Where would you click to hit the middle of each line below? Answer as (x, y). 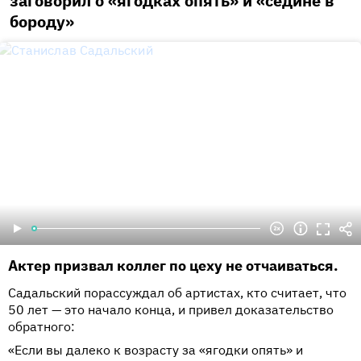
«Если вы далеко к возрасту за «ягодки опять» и (156, 350)
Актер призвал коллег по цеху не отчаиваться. (173, 266)
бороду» (42, 21)
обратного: (41, 326)
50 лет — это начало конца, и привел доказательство (171, 309)
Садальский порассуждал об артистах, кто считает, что (177, 293)
